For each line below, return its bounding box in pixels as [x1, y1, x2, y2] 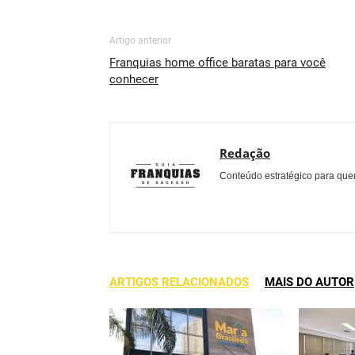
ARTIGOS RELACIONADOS [109, 275, 249, 289]
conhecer [109, 72, 158, 86]
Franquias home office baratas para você [109, 55, 326, 70]
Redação [219, 145, 270, 161]
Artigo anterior [109, 35, 171, 46]
